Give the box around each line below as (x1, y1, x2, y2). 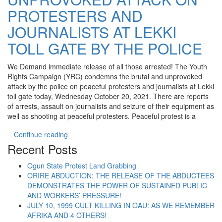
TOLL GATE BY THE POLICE (7, 38, 202, 59)
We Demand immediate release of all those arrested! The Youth (7, 61, 207, 71)
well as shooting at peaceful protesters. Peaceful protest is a (7, 111, 196, 121)
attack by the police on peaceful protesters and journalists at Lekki (7, 81, 214, 91)
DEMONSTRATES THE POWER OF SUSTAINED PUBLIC (27, 180, 207, 190)
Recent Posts (7, 140, 77, 158)
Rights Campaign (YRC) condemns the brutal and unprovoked (7, 71, 202, 81)
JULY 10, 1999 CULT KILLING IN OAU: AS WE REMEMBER (27, 200, 215, 210)
